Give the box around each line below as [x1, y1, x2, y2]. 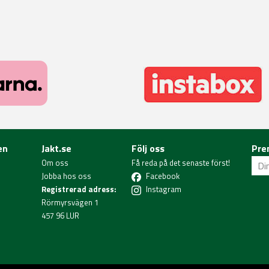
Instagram [146, 183, 181, 195]
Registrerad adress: [41, 183, 116, 195]
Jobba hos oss [41, 170, 91, 182]
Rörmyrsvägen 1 [41, 196, 98, 208]
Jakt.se [41, 141, 71, 156]
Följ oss [131, 141, 165, 156]
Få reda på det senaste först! [131, 157, 230, 169]
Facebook [146, 170, 180, 182]
